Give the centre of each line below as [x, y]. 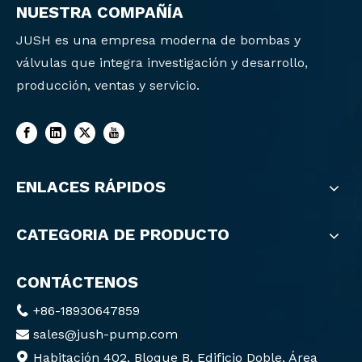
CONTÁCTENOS [77, 282]
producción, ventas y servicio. [108, 86]
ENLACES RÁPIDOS [91, 186]
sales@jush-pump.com [105, 334]
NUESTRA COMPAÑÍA [100, 13]
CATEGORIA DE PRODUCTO [123, 234]
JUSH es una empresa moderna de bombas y [158, 40]
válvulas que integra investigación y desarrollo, [162, 63]
